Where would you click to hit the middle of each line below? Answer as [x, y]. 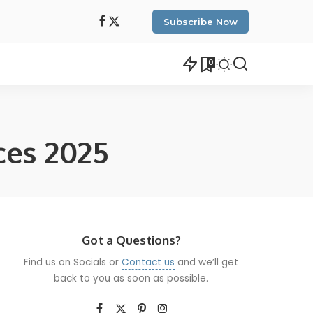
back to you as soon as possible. [131, 278]
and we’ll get [207, 262]
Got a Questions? [131, 240]
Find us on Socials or [73, 262]
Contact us [148, 262]
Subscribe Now [201, 22]
